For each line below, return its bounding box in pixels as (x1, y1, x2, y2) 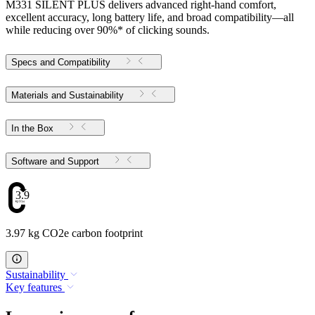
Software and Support (67, 155, 99, 167)
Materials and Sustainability (11, 89, 124, 101)
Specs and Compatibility (11, 56, 110, 67)
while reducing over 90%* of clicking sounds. (6, 23, 210, 36)
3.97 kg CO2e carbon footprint (6, 227, 143, 240)
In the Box (11, 122, 53, 134)
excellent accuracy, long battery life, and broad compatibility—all (6, 11, 294, 23)
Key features (6, 281, 62, 294)
